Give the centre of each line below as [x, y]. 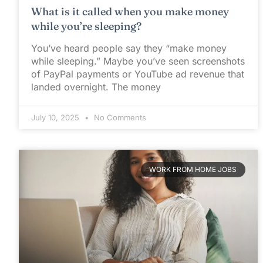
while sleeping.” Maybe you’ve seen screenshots [138, 61]
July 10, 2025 [56, 117]
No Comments [119, 117]
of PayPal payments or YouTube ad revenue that [138, 74]
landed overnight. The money [96, 87]
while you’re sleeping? [86, 26]
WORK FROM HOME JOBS [193, 170]
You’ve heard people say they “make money [129, 48]
